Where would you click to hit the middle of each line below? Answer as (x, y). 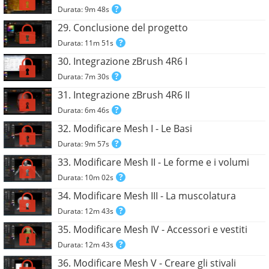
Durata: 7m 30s (84, 77)
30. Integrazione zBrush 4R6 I (123, 62)
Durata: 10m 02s (86, 178)
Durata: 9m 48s (84, 10)
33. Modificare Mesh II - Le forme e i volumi (154, 162)
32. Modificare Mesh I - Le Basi (125, 129)
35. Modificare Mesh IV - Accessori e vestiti (153, 230)
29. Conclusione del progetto (123, 28)
